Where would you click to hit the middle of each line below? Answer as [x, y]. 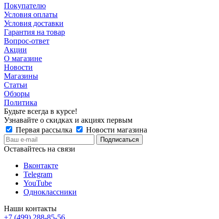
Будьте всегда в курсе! [41, 111]
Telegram [38, 175]
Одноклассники [50, 192]
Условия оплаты [31, 15]
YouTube [38, 183]
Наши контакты [30, 209]
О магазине [23, 59]
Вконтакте [41, 166]
